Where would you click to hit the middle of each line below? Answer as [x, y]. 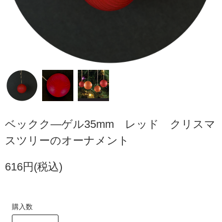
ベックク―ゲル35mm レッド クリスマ [110, 124]
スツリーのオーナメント [67, 141]
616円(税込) [34, 167]
